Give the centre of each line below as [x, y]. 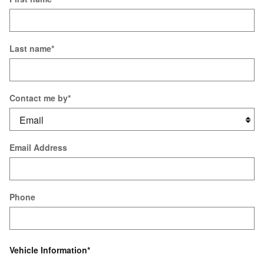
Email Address [38, 147]
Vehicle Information [48, 250]
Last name [30, 48]
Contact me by [39, 98]
